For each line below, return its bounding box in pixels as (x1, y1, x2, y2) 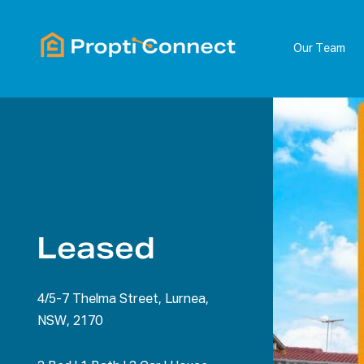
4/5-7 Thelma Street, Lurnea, (37, 293, 209, 306)
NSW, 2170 (37, 315, 102, 328)
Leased (36, 230, 155, 266)
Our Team (292, 43, 345, 54)
